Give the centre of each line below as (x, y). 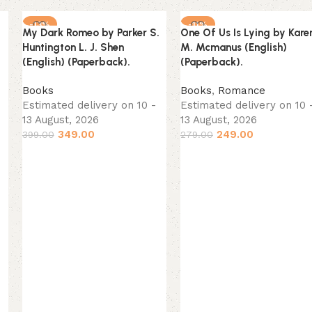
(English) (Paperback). (76, 62)
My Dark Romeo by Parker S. (91, 32)
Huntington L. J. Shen (73, 47)
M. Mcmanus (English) (233, 47)
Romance (241, 90)
